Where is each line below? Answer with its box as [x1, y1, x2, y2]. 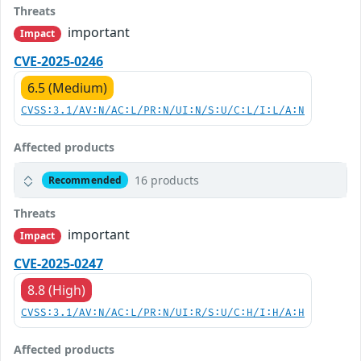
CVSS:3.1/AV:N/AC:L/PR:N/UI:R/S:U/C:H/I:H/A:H [21, 307, 305, 320]
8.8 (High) [27, 281, 85, 300]
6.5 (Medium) [27, 79, 107, 98]
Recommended [48, 172, 122, 187]
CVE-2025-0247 [14, 255, 103, 273]
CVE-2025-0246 [14, 52, 103, 71]
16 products [134, 172, 199, 189]
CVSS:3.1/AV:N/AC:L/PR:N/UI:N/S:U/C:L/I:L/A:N [21, 105, 305, 118]
